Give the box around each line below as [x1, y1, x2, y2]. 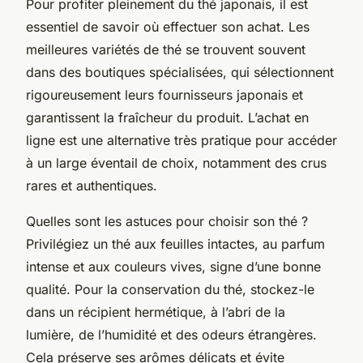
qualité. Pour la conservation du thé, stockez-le [26, 280, 314, 297]
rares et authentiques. [26, 177, 157, 194]
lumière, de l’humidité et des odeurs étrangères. [26, 326, 317, 343]
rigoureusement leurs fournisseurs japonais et [26, 86, 303, 103]
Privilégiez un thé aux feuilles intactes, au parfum [26, 235, 325, 252]
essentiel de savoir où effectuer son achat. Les [26, 18, 310, 35]
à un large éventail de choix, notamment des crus [26, 154, 327, 171]
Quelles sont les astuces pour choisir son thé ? [26, 212, 308, 229]
